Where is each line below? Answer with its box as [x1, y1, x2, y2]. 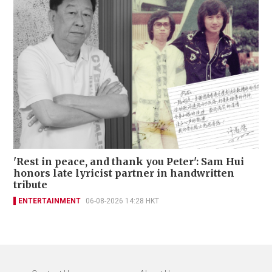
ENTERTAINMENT [18, 196, 81, 205]
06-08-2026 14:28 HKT [86, 196, 159, 205]
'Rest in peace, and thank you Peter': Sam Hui [13, 155, 244, 168]
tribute [13, 178, 47, 191]
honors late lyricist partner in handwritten [13, 166, 234, 179]
